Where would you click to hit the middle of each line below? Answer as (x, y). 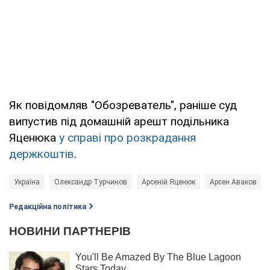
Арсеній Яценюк (168, 182)
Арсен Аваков (233, 182)
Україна (27, 182)
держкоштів (42, 154)
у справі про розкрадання (127, 137)
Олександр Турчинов (91, 182)
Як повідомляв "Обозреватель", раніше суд (123, 105)
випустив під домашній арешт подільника (119, 121)
